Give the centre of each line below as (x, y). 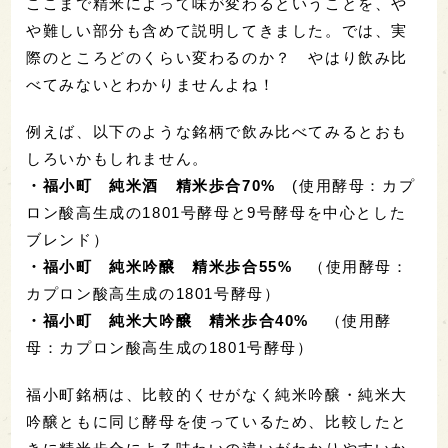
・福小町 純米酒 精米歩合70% (159, 185)
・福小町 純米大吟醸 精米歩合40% (168, 320)
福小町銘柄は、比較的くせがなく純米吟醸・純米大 (217, 394)
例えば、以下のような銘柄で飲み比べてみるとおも (217, 131)
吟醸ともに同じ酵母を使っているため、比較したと (217, 421)
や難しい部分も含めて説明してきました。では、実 (217, 30)
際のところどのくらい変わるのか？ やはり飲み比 (217, 57)
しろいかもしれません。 (117, 158)
